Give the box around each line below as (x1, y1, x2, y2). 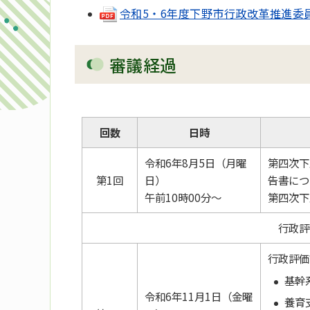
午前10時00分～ (144, 190, 221, 206)
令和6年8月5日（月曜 (144, 155, 246, 171)
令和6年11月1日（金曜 (144, 289, 253, 304)
